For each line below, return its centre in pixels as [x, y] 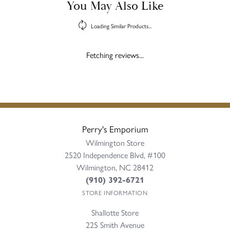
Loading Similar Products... [121, 25]
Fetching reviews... [115, 54]
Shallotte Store [115, 212]
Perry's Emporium [115, 128]
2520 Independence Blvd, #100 [115, 155]
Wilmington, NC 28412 [115, 167]
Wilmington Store [115, 142]
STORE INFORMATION [115, 192]
